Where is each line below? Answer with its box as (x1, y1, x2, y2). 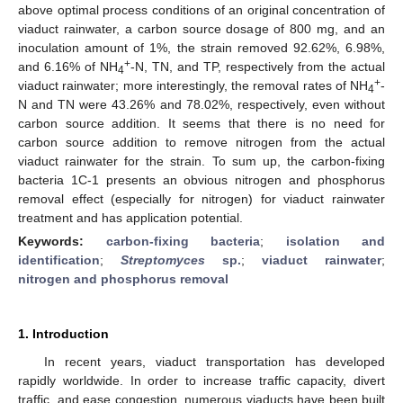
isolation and (285, 233, 385, 248)
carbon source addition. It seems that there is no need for (18, 115, 385, 130)
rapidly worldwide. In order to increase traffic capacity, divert (18, 372, 385, 388)
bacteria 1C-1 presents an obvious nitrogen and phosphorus (18, 172, 385, 187)
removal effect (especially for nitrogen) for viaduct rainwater (18, 191, 385, 206)
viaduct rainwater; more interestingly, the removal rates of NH (18, 77, 368, 93)
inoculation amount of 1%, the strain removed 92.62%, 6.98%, (18, 40, 385, 55)
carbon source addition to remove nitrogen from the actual (18, 134, 385, 149)
